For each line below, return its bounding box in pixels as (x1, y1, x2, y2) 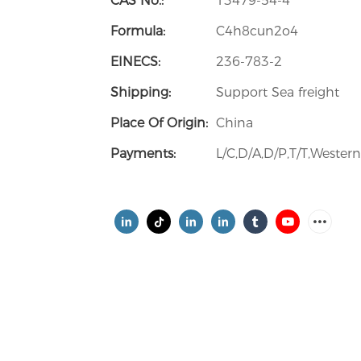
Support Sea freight (216, 84, 339, 100)
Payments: (110, 145, 176, 161)
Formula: (110, 23, 165, 39)
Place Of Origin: (110, 114, 208, 131)
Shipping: (110, 84, 171, 100)
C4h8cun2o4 (216, 23, 298, 39)
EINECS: (110, 53, 160, 69)
